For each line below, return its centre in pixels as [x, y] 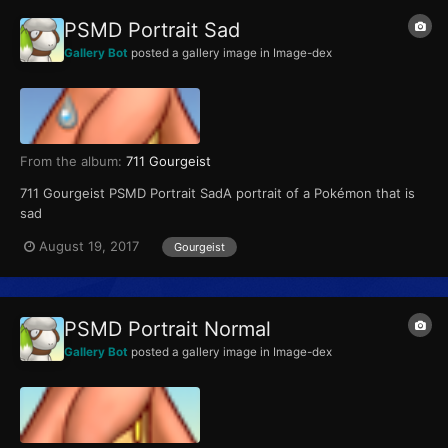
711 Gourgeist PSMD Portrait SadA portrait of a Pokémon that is [217, 192]
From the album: [73, 160]
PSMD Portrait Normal [167, 328]
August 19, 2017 [89, 246]
